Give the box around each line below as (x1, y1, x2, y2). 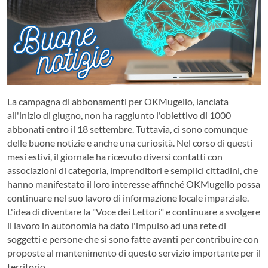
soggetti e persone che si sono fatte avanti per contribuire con (7, 233, 258, 245)
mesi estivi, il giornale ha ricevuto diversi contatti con (7, 150, 223, 162)
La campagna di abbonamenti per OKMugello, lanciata (7, 95, 229, 107)
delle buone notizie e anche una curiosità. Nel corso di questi (7, 136, 252, 148)
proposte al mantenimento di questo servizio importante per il (7, 246, 261, 258)
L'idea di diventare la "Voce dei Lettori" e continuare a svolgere (7, 205, 260, 217)
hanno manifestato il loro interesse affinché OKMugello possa (7, 178, 260, 190)
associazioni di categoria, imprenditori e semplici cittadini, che (7, 164, 258, 176)
